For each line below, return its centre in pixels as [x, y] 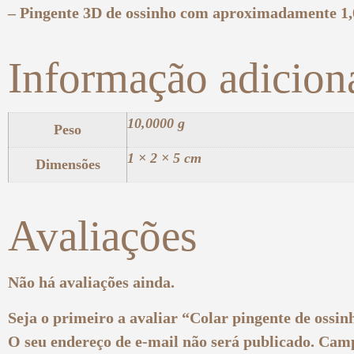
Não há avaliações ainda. [91, 282]
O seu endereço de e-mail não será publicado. [161, 341]
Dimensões [68, 165]
